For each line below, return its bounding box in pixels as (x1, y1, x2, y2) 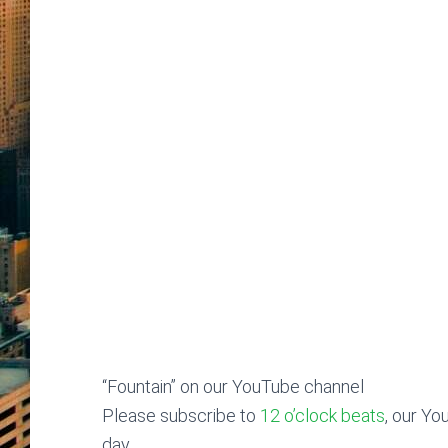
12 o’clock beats (260, 405, 385, 426)
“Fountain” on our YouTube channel (102, 376, 364, 397)
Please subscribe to (102, 405, 260, 426)
